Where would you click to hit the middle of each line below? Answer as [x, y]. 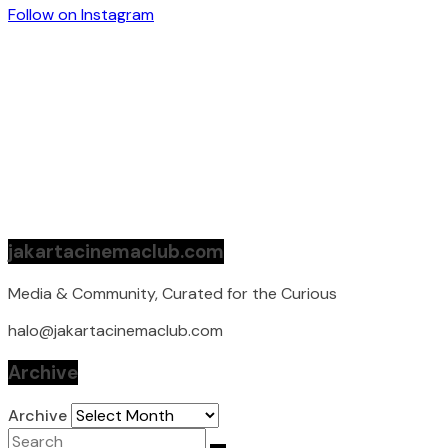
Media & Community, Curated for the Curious [172, 293]
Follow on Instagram [81, 15]
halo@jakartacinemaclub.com [115, 330]
